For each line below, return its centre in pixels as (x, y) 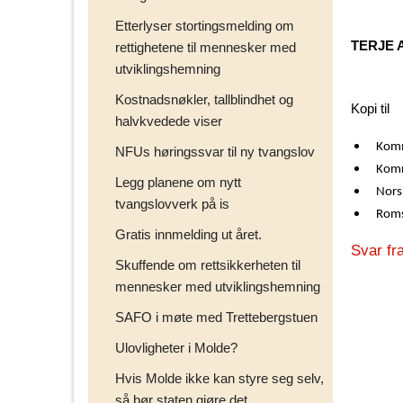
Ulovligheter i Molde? (176, 347)
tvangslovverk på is (172, 203)
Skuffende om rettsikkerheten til (208, 264)
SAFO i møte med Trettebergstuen (216, 317)
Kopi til (370, 109)
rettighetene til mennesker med (206, 47)
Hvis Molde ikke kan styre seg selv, (219, 378)
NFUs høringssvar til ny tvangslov (215, 151)
